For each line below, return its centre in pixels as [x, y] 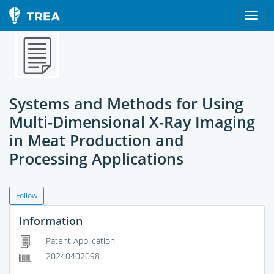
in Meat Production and [97, 140]
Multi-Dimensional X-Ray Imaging [132, 122]
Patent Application [79, 241]
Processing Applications [96, 158]
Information [51, 221]
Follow [27, 195]
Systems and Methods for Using [126, 103]
